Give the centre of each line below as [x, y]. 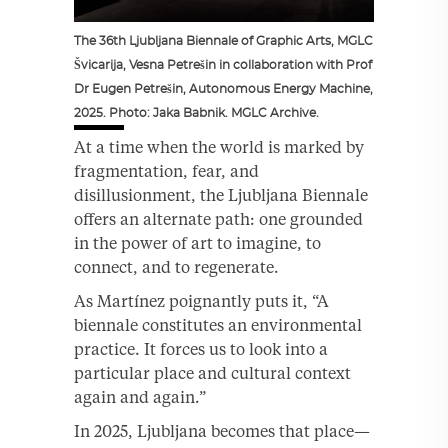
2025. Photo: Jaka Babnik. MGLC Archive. [196, 112]
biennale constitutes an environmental [218, 324]
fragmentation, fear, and [166, 170]
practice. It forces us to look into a [201, 348]
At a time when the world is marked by [219, 146]
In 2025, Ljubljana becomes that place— [222, 430]
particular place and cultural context [212, 372]
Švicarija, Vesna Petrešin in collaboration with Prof [223, 64]
